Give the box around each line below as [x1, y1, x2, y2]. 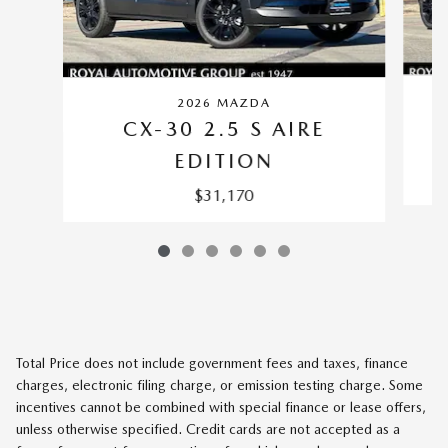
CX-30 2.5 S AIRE [122, 116, 325, 141]
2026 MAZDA [176, 95, 271, 110]
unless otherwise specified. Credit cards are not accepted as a [16, 420, 400, 437]
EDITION [173, 148, 274, 173]
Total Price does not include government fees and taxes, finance [16, 354, 408, 371]
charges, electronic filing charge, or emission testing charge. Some [16, 376, 423, 393]
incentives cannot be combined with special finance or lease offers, [16, 398, 426, 415]
